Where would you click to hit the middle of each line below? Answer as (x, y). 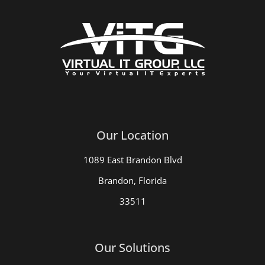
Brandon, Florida (132, 181)
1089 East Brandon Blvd (132, 160)
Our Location (132, 135)
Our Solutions (132, 247)
